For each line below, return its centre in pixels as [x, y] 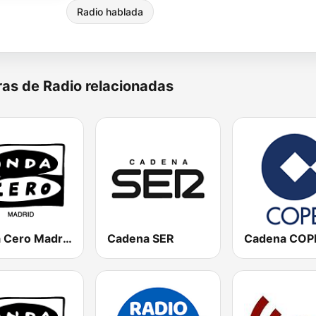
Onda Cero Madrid [67, 239]
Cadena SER [141, 239]
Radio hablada [110, 12]
